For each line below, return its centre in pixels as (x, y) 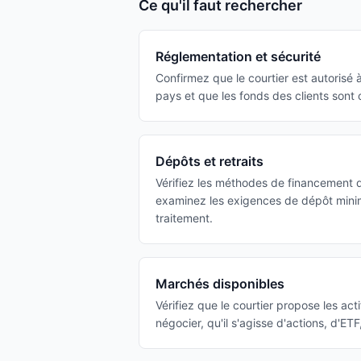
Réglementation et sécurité (238, 56)
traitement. (184, 218)
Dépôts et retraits (210, 161)
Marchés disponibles (220, 284)
